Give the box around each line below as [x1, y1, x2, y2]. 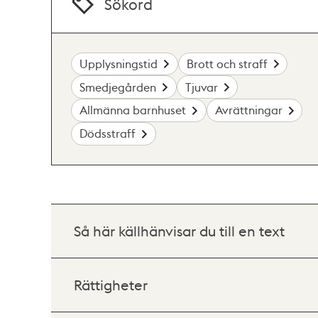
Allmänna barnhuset [79, 102, 187, 118]
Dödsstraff [79, 126, 136, 141]
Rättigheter [74, 275, 148, 294]
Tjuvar [185, 79, 218, 94]
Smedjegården [79, 79, 157, 94]
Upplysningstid [79, 55, 158, 71]
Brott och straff [186, 55, 268, 71]
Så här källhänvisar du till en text [74, 221, 285, 240]
